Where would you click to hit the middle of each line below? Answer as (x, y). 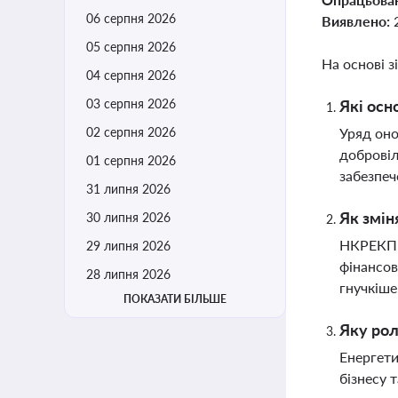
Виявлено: (358, 21)
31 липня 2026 (128, 189)
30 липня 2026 (128, 217)
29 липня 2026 (128, 246)
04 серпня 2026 (131, 75)
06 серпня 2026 (131, 18)
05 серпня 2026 (131, 47)
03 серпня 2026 (131, 103)
